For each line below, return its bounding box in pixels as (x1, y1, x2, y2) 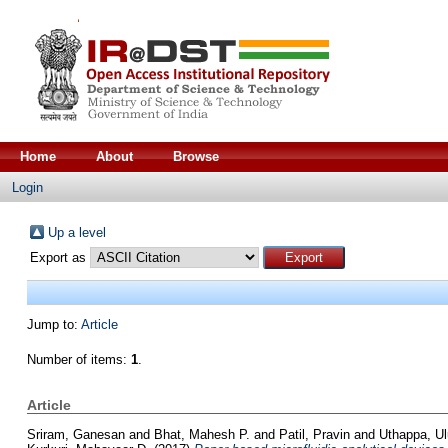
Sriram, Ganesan (26, 426, 125, 442)
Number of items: (26, 352, 131, 367)
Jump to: (26, 317, 81, 332)
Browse (173, 149, 219, 164)
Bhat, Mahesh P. (153, 426, 250, 442)
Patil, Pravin (278, 426, 350, 442)
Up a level (47, 225, 106, 240)
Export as (29, 250, 90, 265)
